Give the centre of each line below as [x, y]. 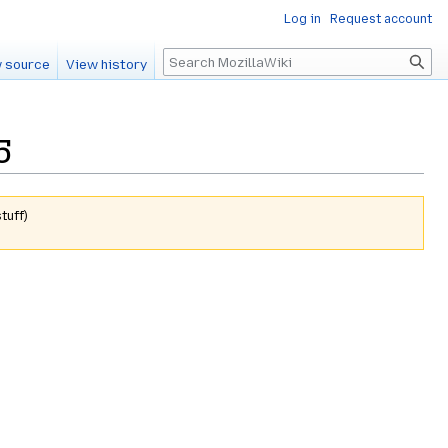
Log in [302, 19]
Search [198, 59]
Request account [381, 19]
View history [107, 65]
